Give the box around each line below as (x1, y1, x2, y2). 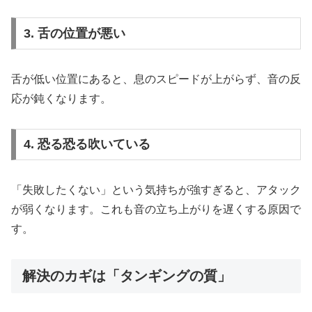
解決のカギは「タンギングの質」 (22, 268, 231, 284)
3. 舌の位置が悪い (23, 26, 125, 40)
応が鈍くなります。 (11, 92, 111, 104)
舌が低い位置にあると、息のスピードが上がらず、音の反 (11, 72, 301, 85)
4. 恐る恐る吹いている (23, 137, 150, 152)
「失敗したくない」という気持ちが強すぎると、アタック (11, 184, 301, 196)
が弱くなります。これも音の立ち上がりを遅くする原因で (11, 203, 301, 216)
